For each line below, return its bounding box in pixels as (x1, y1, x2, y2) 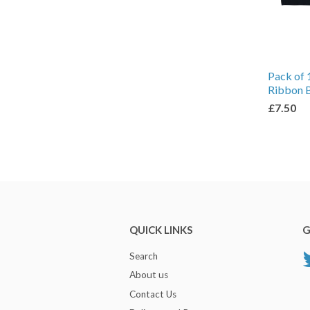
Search (129, 250, 158, 262)
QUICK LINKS (129, 224, 192, 236)
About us (129, 269, 168, 281)
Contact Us (129, 288, 176, 300)
